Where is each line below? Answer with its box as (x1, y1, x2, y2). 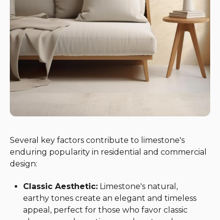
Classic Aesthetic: (23, 182, 98, 192)
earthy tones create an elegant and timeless (23, 193, 197, 203)
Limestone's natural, (98, 182, 178, 192)
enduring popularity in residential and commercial (10, 147, 207, 157)
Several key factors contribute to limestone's (10, 135, 185, 145)
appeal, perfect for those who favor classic (23, 205, 188, 215)
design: (10, 159, 37, 168)
